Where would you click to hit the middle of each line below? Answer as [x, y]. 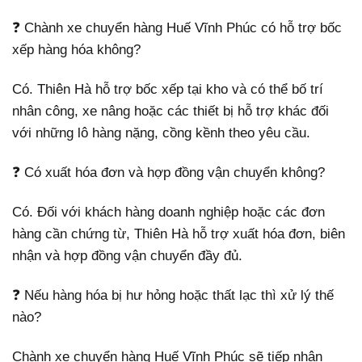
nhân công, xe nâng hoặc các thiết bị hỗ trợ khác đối [170, 112]
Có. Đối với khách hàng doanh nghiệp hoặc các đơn [168, 213]
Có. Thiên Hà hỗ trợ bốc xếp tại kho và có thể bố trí [168, 90]
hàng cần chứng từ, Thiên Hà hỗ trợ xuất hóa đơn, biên [179, 234]
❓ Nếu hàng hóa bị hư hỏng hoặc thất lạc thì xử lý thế [173, 296]
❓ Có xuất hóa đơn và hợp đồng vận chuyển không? [168, 173]
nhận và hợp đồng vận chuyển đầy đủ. [127, 256]
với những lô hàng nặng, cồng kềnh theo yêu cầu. [161, 133]
